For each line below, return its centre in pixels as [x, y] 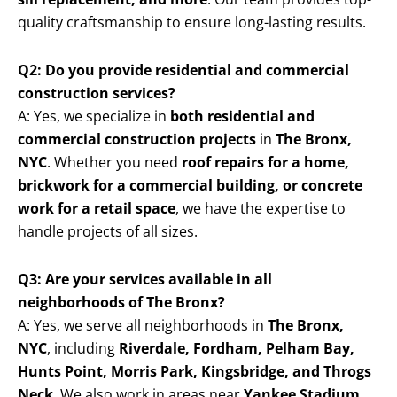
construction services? [97, 93]
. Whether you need [114, 163]
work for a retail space [97, 209]
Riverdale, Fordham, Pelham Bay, [237, 349]
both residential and [242, 117]
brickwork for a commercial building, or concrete [190, 186]
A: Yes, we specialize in [94, 117]
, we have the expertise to [261, 209]
